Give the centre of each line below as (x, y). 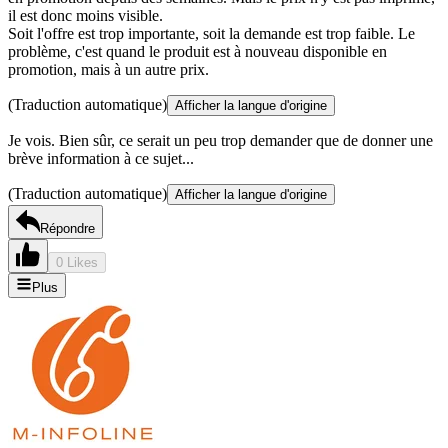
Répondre (67, 229)
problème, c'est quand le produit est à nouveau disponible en (197, 52)
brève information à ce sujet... (101, 159)
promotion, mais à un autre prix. (108, 70)
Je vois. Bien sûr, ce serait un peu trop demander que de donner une (220, 141)
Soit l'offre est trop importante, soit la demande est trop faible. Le (211, 34)
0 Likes (77, 263)
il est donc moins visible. (85, 16)
